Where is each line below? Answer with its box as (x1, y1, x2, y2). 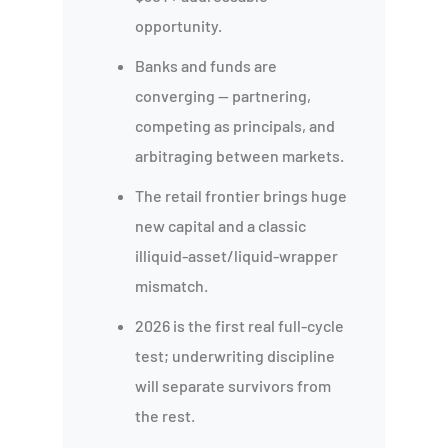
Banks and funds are (135, 55, 278, 75)
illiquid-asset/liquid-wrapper (135, 245, 339, 265)
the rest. (135, 405, 196, 425)
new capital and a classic (135, 215, 307, 235)
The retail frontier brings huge (135, 185, 348, 205)
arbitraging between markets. (135, 145, 345, 165)
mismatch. (135, 275, 209, 295)
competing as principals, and (135, 115, 336, 135)
